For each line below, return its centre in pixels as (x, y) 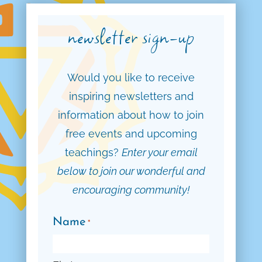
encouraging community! (131, 190)
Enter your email (159, 153)
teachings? (93, 153)
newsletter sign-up (131, 36)
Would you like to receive (131, 78)
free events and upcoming (131, 134)
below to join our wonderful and (131, 171)
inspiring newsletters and (131, 96)
